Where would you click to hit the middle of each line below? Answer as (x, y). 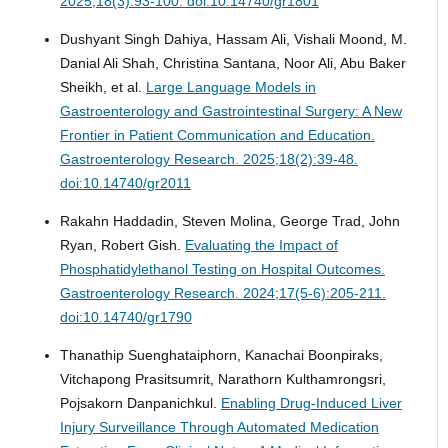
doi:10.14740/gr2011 (125, 182)
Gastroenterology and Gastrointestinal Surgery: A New (230, 110)
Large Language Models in (230, 86)
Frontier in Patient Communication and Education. (217, 134)
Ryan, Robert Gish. (122, 244)
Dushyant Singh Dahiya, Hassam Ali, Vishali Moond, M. (233, 38)
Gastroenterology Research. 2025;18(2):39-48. (208, 158)
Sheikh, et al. (102, 86)
